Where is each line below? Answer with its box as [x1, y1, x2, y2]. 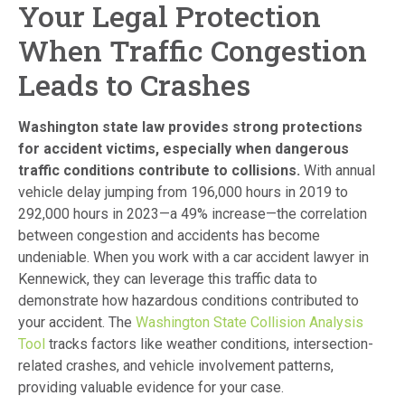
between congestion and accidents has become [18, 226, 320, 244]
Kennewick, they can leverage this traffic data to [18, 269, 317, 287]
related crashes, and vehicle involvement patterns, [18, 356, 334, 374]
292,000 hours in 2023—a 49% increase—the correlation [18, 204, 367, 222]
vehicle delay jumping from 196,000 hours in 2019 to [18, 183, 348, 201]
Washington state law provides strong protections [18, 118, 363, 136]
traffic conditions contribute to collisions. [18, 161, 300, 179]
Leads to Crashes [18, 64, 250, 104]
